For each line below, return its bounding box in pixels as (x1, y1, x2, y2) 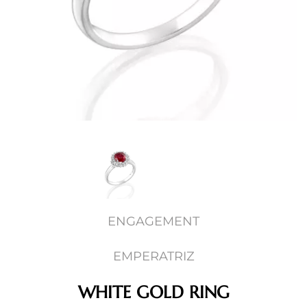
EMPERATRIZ (112, 248, 195, 264)
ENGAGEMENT (108, 213, 199, 229)
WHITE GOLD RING (77, 281, 230, 303)
